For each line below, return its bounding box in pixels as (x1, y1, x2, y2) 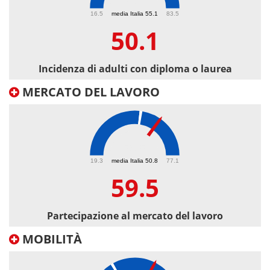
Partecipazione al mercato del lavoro (47, 209, 223, 223)
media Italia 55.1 (111, 10, 158, 17)
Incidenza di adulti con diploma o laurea (38, 62, 232, 76)
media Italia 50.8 (111, 157, 158, 164)
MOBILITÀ (19, 231, 82, 248)
